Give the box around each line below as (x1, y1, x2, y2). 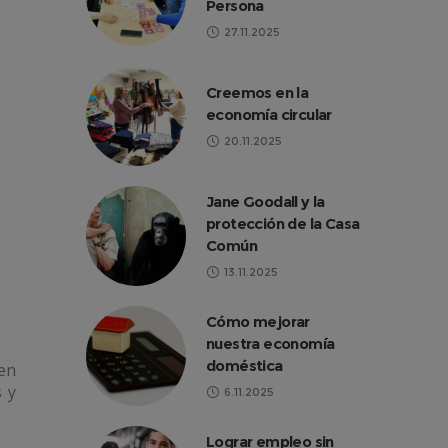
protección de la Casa (206, 214, 360, 233)
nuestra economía (206, 334, 335, 353)
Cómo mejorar (206, 312, 310, 331)
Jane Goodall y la (206, 192, 325, 211)
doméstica (206, 356, 283, 375)
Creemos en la (206, 83, 309, 102)
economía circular (206, 105, 332, 124)
